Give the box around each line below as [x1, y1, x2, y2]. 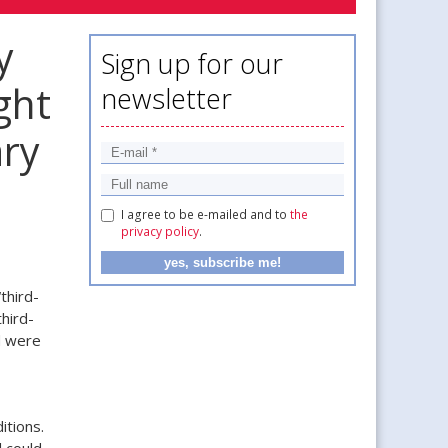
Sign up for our [100, 44, 283, 82]
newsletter [100, 79, 232, 117]
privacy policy [120, 222, 199, 240]
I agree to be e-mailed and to [120, 205, 290, 223]
